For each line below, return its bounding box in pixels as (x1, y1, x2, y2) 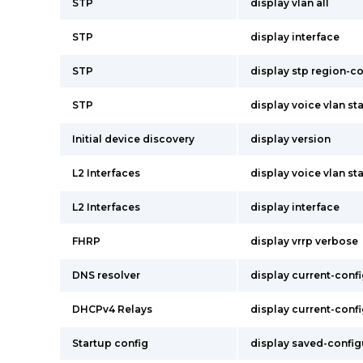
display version (250, 133, 331, 145)
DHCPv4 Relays (72, 303, 152, 315)
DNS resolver (72, 269, 140, 281)
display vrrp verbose (250, 235, 358, 247)
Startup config (72, 337, 148, 349)
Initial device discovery (72, 133, 194, 145)
